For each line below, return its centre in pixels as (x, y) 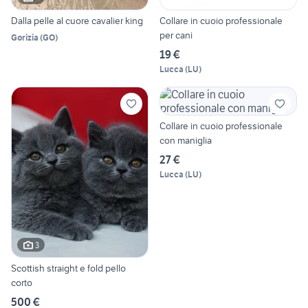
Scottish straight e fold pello (68, 268)
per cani (176, 35)
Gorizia (25, 37)
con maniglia (186, 140)
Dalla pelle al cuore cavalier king (77, 20)
